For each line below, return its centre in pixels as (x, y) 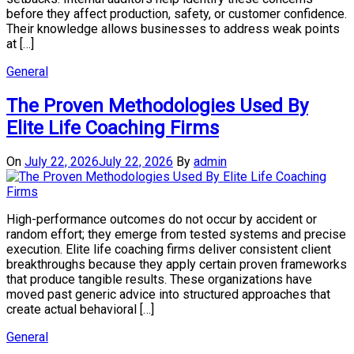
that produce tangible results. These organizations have (159, 280)
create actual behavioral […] (80, 310)
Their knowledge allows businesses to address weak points (173, 28)
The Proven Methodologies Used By (157, 105)
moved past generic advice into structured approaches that (168, 295)
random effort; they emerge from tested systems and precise (176, 235)
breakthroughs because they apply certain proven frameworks (177, 265)
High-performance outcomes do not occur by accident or (162, 220)
